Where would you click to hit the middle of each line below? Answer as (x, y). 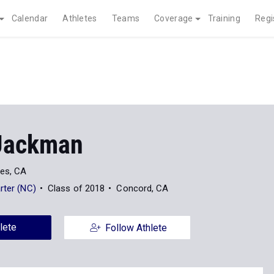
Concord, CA (143, 188)
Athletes (80, 18)
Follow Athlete (136, 228)
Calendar (30, 18)
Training (224, 18)
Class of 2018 (76, 188)
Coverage (174, 18)
